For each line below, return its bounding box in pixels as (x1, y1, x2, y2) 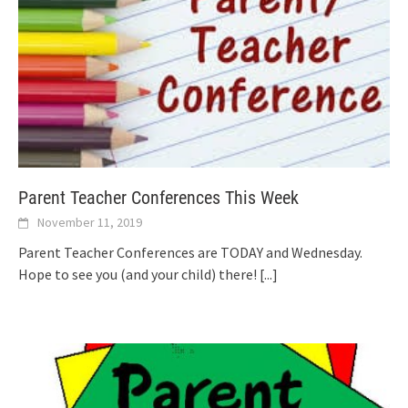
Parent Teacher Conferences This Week (18, 186, 299, 209)
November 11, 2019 (37, 213, 142, 230)
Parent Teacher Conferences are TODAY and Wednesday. (18, 242, 362, 261)
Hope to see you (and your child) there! (18, 264, 260, 283)
